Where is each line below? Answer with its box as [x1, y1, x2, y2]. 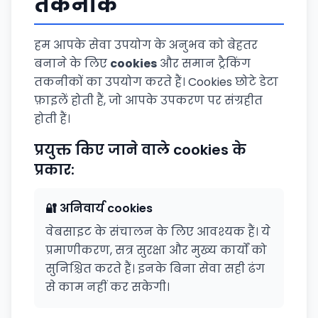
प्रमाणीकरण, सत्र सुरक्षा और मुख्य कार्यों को [45, 242, 267, 258]
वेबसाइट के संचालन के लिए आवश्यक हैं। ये [45, 224, 270, 240]
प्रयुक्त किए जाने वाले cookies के [34, 140, 246, 160]
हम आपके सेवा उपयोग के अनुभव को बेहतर [34, 37, 258, 53]
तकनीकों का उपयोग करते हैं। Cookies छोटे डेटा [34, 74, 278, 90]
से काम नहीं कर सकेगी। [45, 279, 170, 295]
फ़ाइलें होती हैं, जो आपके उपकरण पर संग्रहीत [34, 92, 263, 109]
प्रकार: [34, 160, 75, 180]
